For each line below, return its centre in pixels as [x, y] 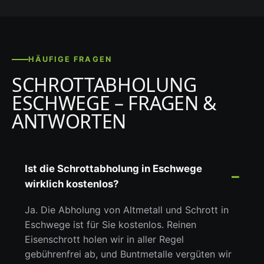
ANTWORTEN [69, 121]
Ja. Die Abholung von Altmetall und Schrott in [127, 209]
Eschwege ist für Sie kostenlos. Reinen [111, 224]
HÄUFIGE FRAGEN [70, 59]
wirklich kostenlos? [72, 184]
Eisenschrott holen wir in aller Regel [105, 239]
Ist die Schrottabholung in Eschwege [114, 168]
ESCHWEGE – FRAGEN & [114, 103]
